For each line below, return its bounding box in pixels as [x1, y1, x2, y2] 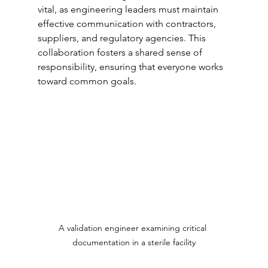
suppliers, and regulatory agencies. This [37, 32, 208, 44]
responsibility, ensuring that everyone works [37, 61, 226, 73]
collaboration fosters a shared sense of [37, 47, 205, 59]
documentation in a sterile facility [72, 237, 196, 248]
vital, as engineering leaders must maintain [37, 4, 221, 16]
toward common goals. [37, 75, 136, 87]
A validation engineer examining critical [59, 223, 209, 234]
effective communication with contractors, [37, 18, 218, 30]
